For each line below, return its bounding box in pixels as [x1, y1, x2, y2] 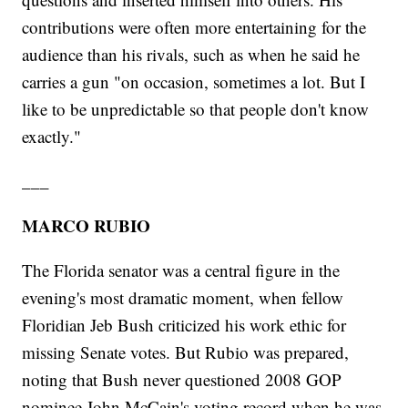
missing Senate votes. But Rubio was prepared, [22, 341, 350, 364]
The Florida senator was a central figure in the [22, 259, 341, 282]
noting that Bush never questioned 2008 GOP [22, 368, 342, 392]
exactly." [22, 125, 82, 148]
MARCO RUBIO [22, 213, 151, 239]
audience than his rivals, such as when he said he [22, 43, 361, 66]
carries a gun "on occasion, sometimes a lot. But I [22, 70, 366, 94]
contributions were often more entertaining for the [22, 15, 367, 39]
